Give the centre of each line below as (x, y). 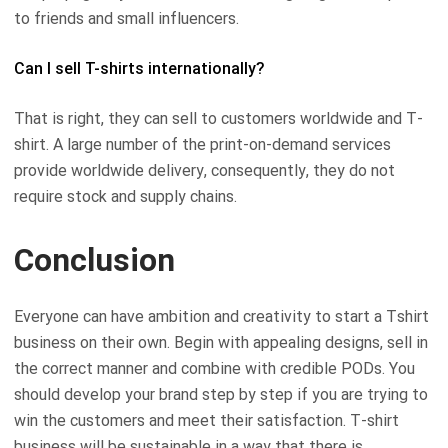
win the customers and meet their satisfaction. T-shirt (206, 421)
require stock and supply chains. (125, 197)
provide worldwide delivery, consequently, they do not (204, 171)
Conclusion (94, 260)
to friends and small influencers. (126, 19)
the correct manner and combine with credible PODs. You (214, 369)
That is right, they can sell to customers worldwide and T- (218, 119)
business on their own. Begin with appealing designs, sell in (221, 343)
